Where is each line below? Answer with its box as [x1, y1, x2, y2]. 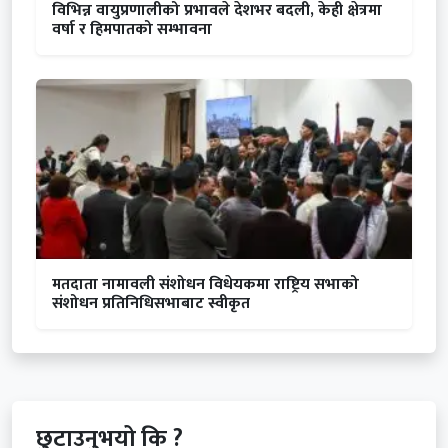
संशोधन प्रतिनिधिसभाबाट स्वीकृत [52, 290, 250, 318]
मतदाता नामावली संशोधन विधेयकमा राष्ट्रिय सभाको [52, 271, 359, 299]
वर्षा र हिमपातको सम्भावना [52, 16, 212, 44]
